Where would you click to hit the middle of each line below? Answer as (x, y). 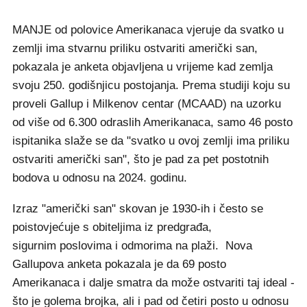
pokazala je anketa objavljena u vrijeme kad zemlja (143, 67)
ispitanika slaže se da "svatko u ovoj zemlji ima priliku (151, 141)
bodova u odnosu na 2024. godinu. (100, 178)
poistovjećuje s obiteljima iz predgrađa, (112, 227)
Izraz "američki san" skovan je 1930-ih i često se (138, 209)
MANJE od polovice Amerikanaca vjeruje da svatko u (148, 30)
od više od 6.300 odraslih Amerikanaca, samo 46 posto (152, 122)
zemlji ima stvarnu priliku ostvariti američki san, (135, 48)
